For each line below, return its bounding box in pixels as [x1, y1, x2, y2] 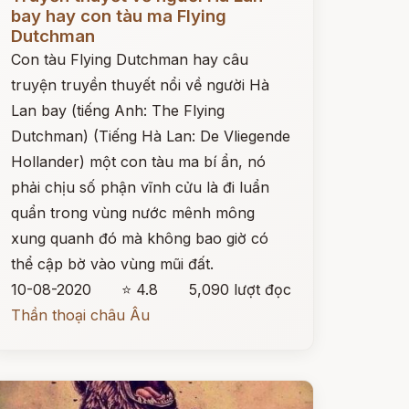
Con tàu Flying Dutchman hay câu [10, 50, 248, 68]
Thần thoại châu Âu [10, 306, 150, 324]
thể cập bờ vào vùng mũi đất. [10, 255, 214, 273]
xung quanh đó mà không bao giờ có [10, 229, 268, 247]
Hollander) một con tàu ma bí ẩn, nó [10, 152, 266, 171]
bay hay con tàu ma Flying [10, 5, 226, 26]
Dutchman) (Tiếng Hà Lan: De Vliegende [10, 127, 290, 145]
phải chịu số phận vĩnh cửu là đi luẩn [10, 178, 269, 196]
